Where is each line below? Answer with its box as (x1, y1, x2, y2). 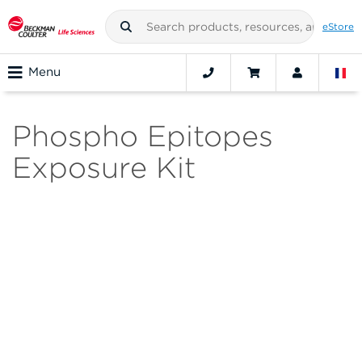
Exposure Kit (12, 149, 196, 186)
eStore (322, 20, 354, 32)
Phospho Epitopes (12, 118, 273, 154)
